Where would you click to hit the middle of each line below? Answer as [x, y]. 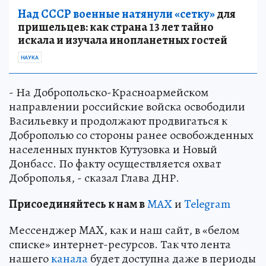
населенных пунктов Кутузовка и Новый [113, 149]
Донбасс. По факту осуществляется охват [115, 163]
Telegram [207, 204]
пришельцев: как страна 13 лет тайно [116, 27]
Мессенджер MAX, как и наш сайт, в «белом [124, 230]
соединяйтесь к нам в [88, 204]
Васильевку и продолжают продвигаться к [118, 121]
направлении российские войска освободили [127, 106]
